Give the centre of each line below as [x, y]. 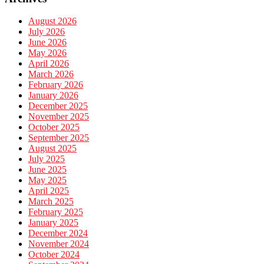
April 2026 [49, 64]
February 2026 [56, 85]
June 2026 [47, 42]
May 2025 [47, 180]
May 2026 [47, 53]
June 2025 [47, 170]
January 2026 [53, 95]
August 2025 [52, 148]
